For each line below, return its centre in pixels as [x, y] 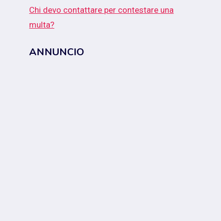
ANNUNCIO [57, 52]
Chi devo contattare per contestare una [102, 10]
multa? [42, 25]
